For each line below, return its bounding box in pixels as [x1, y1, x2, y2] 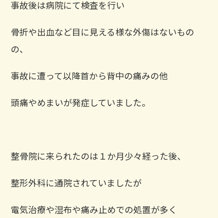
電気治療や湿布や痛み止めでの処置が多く [11, 202, 178, 216]
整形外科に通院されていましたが [11, 176, 142, 189]
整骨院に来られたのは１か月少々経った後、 [11, 149, 186, 162]
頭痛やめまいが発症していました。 [11, 95, 151, 109]
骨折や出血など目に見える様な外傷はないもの [11, 25, 195, 38]
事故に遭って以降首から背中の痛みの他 [11, 69, 168, 82]
